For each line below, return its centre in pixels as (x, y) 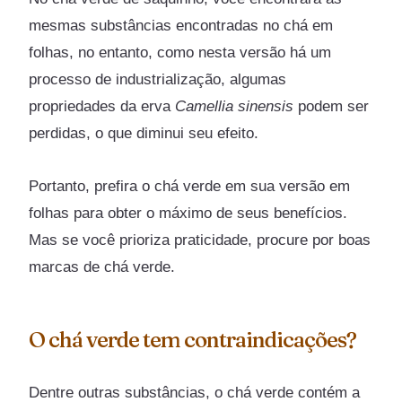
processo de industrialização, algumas (158, 79)
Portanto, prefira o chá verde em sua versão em (190, 186)
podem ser (332, 106)
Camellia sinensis (235, 106)
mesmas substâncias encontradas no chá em (181, 25)
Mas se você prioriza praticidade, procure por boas (200, 240)
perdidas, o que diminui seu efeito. (144, 133)
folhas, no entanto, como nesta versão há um (180, 52)
